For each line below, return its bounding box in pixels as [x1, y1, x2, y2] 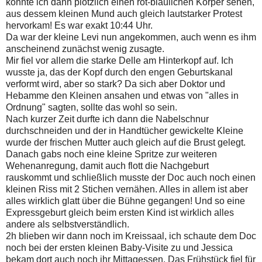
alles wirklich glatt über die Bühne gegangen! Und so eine [6, 196, 245, 206]
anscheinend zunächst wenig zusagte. [6, 44, 164, 54]
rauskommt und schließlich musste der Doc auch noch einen [6, 173, 256, 183]
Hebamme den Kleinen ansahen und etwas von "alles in [6, 91, 239, 101]
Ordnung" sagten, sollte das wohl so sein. [6, 102, 177, 113]
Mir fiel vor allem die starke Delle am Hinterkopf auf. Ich [6, 56, 233, 66]
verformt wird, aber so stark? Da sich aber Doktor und [6, 79, 225, 89]
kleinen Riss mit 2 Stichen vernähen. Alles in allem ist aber [6, 184, 248, 195]
